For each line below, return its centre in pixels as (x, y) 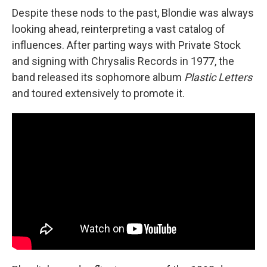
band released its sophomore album (98, 77)
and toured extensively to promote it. (98, 93)
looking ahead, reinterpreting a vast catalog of (119, 29)
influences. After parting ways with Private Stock (126, 45)
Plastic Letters (218, 77)
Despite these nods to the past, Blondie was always (133, 13)
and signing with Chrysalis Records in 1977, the (123, 61)
